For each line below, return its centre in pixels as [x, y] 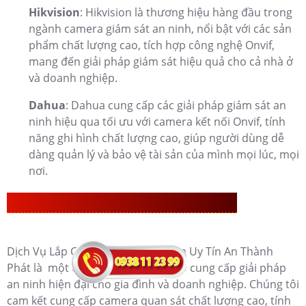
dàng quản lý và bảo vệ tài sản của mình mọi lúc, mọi [164, 155]
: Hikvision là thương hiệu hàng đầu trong [186, 13]
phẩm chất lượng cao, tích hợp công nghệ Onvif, [152, 45]
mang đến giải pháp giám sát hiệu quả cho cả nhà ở [161, 62]
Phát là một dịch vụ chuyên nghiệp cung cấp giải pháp [147, 268]
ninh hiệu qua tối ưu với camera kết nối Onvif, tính [157, 122]
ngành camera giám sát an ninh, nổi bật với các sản [160, 29]
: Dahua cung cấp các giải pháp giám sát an [176, 106]
